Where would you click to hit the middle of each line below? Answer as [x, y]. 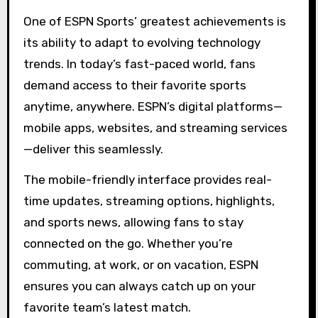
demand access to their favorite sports [135, 86]
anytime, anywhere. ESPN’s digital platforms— [153, 107]
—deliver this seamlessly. [93, 149]
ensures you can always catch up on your [139, 286]
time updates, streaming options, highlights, [149, 201]
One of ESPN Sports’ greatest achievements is [154, 22]
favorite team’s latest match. [107, 307]
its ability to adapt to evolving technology [142, 43]
